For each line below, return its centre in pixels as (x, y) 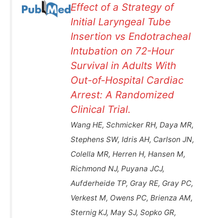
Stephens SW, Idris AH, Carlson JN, (132, 140)
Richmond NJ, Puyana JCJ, (118, 169)
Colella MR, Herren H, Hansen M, (128, 154)
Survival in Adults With (123, 66)
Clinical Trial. (101, 109)
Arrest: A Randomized (122, 95)
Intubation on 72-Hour (122, 51)
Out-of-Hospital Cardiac (127, 80)
